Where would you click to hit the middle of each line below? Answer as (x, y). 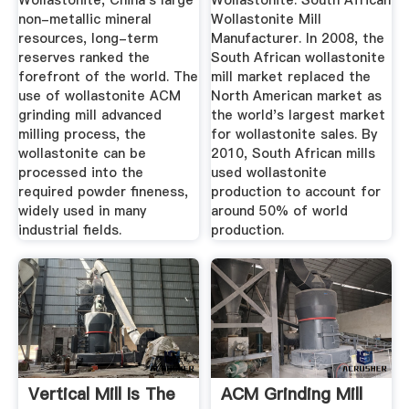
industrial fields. (69, 231)
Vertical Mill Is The (101, 394)
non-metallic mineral (84, 20)
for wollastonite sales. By (294, 135)
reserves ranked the (84, 58)
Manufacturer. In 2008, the (298, 39)
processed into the (80, 173)
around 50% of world (280, 211)
